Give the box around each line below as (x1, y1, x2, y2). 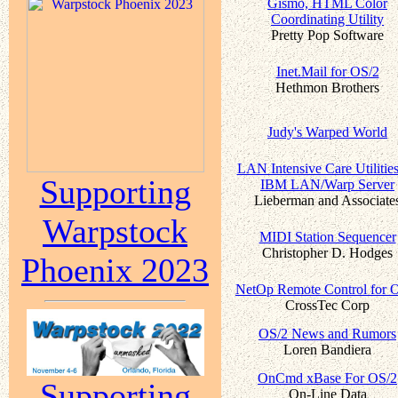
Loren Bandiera (283, 341, 371, 357)
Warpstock (43, 212, 187, 250)
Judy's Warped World (267, 123, 387, 139)
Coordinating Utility (271, 11, 384, 27)
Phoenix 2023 (21, 251, 209, 289)
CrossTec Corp (285, 297, 370, 313)
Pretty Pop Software (271, 27, 384, 43)
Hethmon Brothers (275, 79, 379, 95)
